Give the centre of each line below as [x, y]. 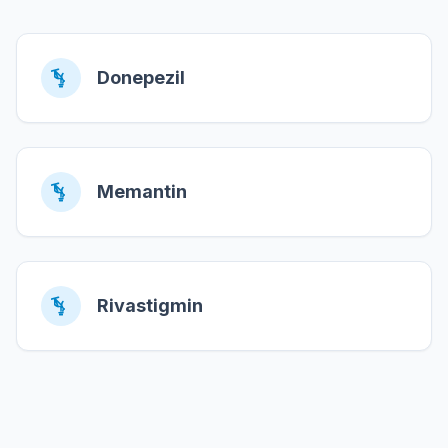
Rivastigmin [150, 305]
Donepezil [141, 77]
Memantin [142, 191]
